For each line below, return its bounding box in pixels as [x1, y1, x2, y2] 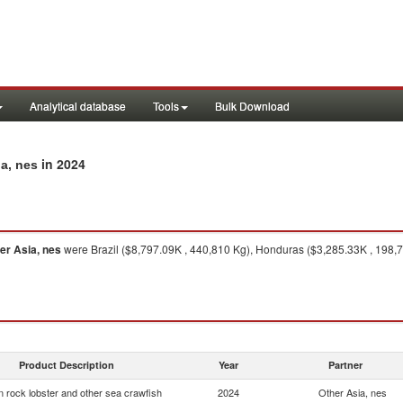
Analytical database [30, 98, 126, 113]
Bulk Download [215, 98, 290, 113]
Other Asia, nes [318, 385, 387, 399]
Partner [328, 358, 363, 372]
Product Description [19, 358, 114, 372]
